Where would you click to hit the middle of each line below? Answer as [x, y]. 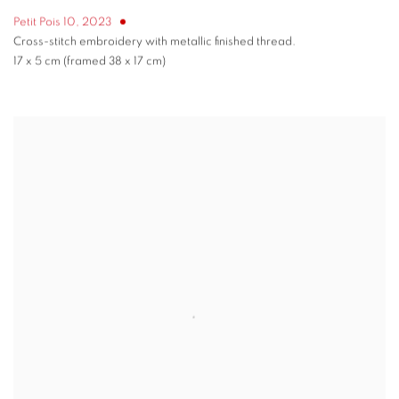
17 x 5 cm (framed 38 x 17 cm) [90, 61]
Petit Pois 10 [45, 22]
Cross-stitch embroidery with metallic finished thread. [155, 42]
